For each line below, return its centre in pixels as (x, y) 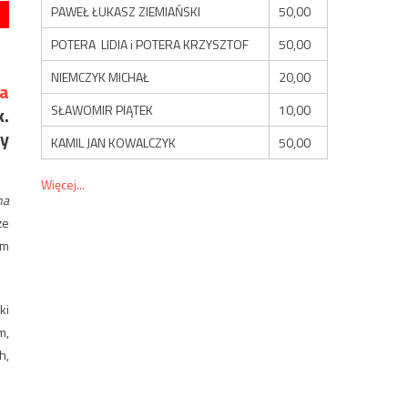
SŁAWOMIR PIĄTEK (102, 109)
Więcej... (63, 184)
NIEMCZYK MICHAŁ (101, 76)
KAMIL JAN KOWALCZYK (114, 142)
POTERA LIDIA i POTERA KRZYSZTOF (150, 44)
